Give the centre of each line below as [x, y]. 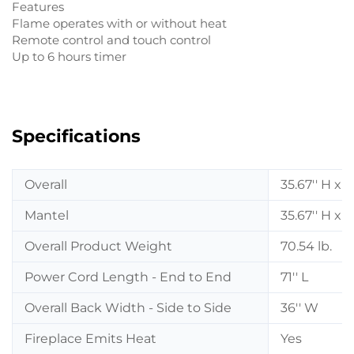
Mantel [47, 215]
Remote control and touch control [111, 40]
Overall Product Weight [98, 246]
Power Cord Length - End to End [128, 277]
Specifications [76, 136]
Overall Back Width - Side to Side [128, 307]
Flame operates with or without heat [119, 23]
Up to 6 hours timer [69, 56]
